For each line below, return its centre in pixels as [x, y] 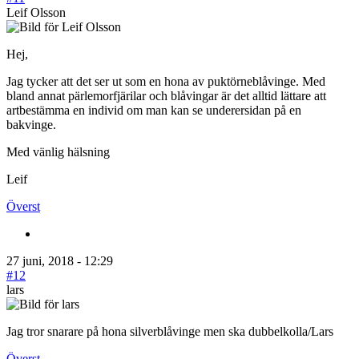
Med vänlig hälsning [58, 151]
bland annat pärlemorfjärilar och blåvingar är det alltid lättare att [166, 95]
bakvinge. [31, 124]
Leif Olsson [36, 12]
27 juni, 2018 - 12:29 [60, 260]
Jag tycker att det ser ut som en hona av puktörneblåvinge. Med [166, 81]
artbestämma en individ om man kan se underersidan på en [154, 110]
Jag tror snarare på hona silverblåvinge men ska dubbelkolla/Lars [170, 331]
